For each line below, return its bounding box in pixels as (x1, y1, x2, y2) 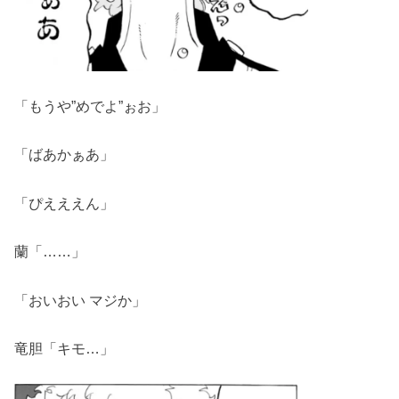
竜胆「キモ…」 (14, 339, 115, 356)
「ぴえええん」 (14, 194, 115, 211)
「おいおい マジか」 (14, 291, 147, 308)
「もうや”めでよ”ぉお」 (14, 98, 167, 115)
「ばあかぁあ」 (14, 146, 115, 163)
